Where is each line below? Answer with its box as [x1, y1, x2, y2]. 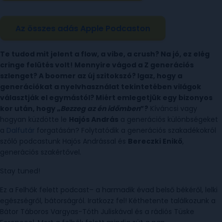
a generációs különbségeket [118, 114, 218, 124]
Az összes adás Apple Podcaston [15, 22, 150, 34]
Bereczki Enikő [128, 136, 182, 146]
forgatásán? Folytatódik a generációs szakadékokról [35, 125, 216, 135]
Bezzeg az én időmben [60, 104, 140, 113]
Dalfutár [6, 125, 35, 135]
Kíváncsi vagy [148, 104, 197, 113]
